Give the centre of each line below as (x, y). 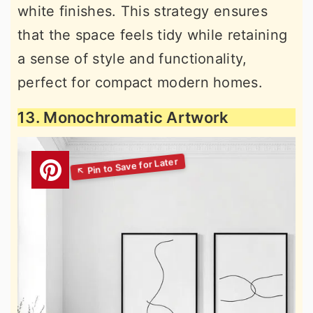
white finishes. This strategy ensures (143, 11)
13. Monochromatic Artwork (123, 117)
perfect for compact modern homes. (140, 82)
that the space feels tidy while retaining (153, 35)
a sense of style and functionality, (132, 59)
